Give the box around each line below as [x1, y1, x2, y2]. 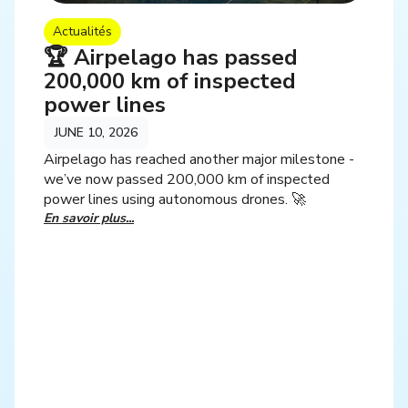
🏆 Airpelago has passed [44, 42, 298, 72]
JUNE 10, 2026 [55, 123, 138, 141]
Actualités [53, 22, 112, 40]
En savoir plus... [44, 209, 134, 227]
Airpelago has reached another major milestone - [44, 148, 354, 169]
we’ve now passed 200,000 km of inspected [44, 168, 330, 189]
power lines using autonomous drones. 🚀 [44, 189, 306, 209]
